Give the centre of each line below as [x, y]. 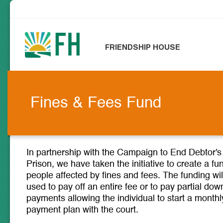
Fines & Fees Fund [96, 103]
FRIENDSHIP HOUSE [143, 47]
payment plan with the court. [82, 210]
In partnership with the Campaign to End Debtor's [124, 153]
